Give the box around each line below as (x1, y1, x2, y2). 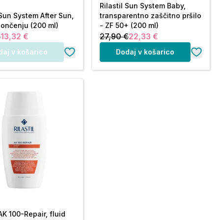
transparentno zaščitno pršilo (100, 11, 201, 20)
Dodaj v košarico (116, 48, 174, 56)
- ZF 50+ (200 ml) (100, 21, 159, 29)
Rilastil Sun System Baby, (100, 1, 186, 10)
